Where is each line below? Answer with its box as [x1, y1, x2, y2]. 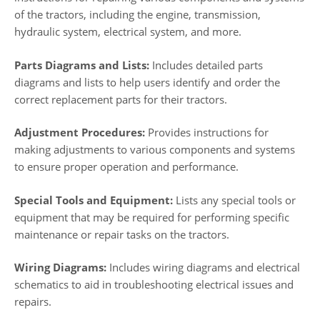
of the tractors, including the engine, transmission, [14, 7, 261, 22]
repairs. [14, 294, 51, 309]
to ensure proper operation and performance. [14, 159, 239, 174]
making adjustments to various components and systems [14, 142, 295, 157]
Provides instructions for [145, 125, 269, 140]
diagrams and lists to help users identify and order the [14, 74, 280, 89]
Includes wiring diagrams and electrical [109, 260, 300, 275]
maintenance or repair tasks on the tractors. [14, 226, 229, 241]
